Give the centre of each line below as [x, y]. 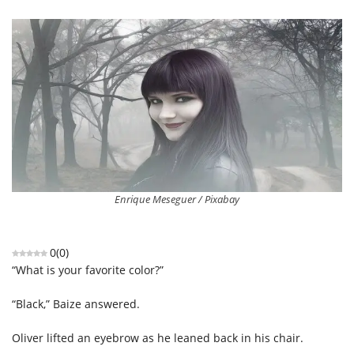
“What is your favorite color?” [88, 269]
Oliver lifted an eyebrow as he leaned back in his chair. [158, 337]
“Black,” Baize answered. [76, 303]
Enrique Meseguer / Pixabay [177, 200]
